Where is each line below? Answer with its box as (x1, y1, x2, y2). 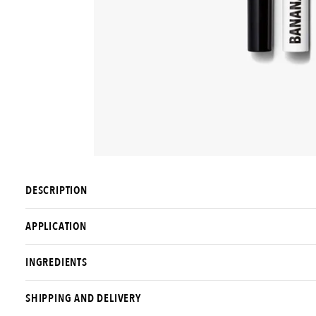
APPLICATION (25, 219, 87, 235)
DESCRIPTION (25, 183, 87, 199)
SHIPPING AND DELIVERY (25, 291, 141, 307)
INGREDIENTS (25, 255, 87, 271)
